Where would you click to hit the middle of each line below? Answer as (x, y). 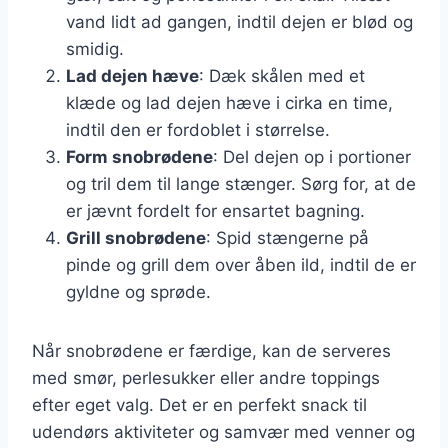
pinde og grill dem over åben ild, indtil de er (241, 264)
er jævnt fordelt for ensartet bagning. (215, 210)
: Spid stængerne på (287, 237)
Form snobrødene (139, 156)
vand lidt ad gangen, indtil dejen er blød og (239, 21)
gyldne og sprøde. (138, 291)
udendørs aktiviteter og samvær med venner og (223, 431)
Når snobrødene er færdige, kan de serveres (211, 350)
